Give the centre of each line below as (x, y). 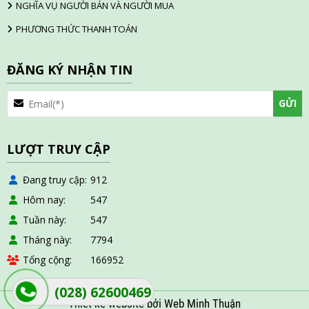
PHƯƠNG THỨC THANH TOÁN (77, 29)
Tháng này (46, 239)
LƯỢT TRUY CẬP (59, 149)
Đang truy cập (54, 179)
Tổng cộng (46, 259)
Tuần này (43, 219)
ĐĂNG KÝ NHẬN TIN (70, 69)
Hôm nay (43, 199)
